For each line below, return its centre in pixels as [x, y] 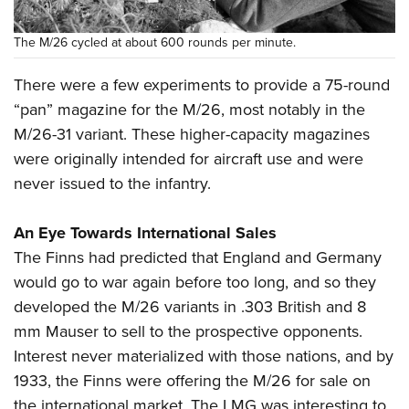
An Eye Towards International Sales [145, 233]
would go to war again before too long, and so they [195, 283]
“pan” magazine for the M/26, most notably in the [189, 110]
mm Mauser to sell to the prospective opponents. [188, 332]
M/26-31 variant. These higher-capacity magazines [192, 135]
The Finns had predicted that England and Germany [198, 258]
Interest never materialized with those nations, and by [204, 357]
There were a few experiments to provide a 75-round [202, 85]
